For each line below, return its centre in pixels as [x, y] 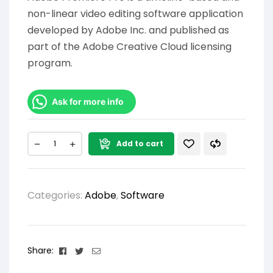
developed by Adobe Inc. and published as [128, 30]
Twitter [100, 250]
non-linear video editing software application [135, 14]
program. [50, 63]
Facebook [89, 250]
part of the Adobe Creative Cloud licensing [129, 47]
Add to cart [140, 144]
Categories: [56, 196]
